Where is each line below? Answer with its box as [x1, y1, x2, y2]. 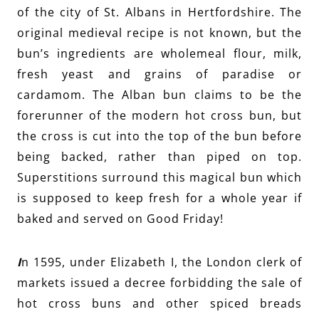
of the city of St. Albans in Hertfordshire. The [17, 4, 302, 21]
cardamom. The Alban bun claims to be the [17, 87, 302, 103]
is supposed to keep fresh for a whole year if [17, 190, 302, 206]
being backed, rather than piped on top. [17, 149, 302, 165]
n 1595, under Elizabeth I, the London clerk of [21, 254, 302, 271]
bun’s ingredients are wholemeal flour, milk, [17, 46, 302, 62]
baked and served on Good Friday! [17, 211, 224, 227]
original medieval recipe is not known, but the [17, 25, 302, 41]
